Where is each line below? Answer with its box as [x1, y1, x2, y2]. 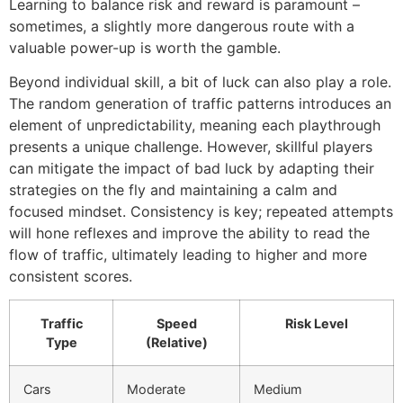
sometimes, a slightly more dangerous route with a [9, 16, 354, 35]
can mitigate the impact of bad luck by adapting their [9, 158, 374, 177]
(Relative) [145, 335, 208, 351]
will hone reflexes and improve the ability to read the [9, 223, 370, 242]
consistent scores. [9, 266, 132, 285]
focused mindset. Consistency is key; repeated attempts [9, 201, 393, 220]
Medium [254, 381, 302, 398]
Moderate [127, 381, 185, 398]
